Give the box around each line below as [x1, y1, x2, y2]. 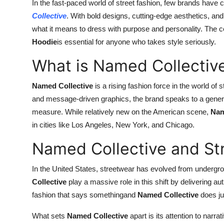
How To [7, 28, 37, 38]
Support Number [7, 3, 71, 13]
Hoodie [32, 37, 57, 46]
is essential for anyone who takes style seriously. [57, 37, 216, 46]
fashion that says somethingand [32, 190, 137, 199]
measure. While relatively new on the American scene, [32, 107, 210, 116]
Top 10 [7, 52, 33, 62]
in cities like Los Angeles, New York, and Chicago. [32, 120, 194, 129]
